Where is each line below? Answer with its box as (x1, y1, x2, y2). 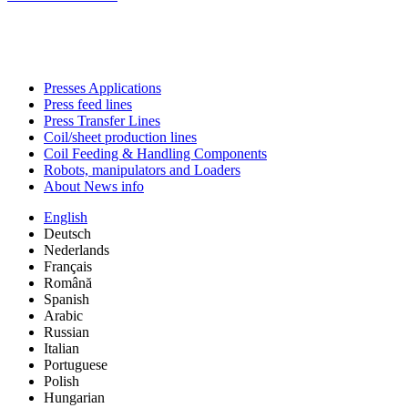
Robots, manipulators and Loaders (44, 161, 240, 178)
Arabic (44, 307, 83, 323)
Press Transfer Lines (44, 112, 160, 128)
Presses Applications (44, 79, 161, 96)
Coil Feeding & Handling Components (44, 145, 267, 161)
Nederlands (44, 241, 109, 258)
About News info (44, 178, 144, 194)
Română (44, 274, 92, 291)
